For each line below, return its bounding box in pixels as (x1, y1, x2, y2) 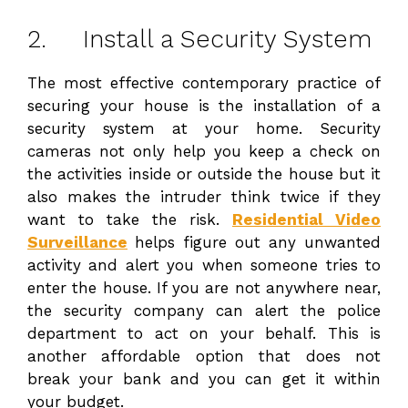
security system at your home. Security (27, 119, 381, 138)
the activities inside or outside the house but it (27, 165, 381, 184)
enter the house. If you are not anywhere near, (27, 279, 381, 298)
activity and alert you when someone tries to (27, 256, 381, 275)
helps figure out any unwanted (135, 233, 381, 252)
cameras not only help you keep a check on (27, 142, 381, 161)
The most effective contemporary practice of (27, 74, 381, 93)
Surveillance (27, 233, 127, 252)
